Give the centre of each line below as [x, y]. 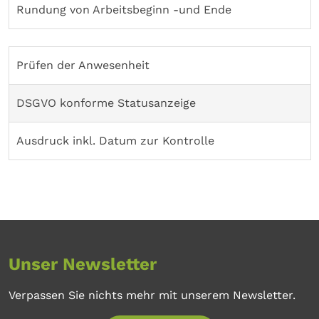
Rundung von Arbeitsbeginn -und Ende [124, 9]
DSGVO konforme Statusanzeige [106, 103]
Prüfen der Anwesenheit [83, 65]
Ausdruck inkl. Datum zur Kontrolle [115, 140]
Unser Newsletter [83, 264]
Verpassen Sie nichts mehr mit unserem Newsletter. [152, 295]
